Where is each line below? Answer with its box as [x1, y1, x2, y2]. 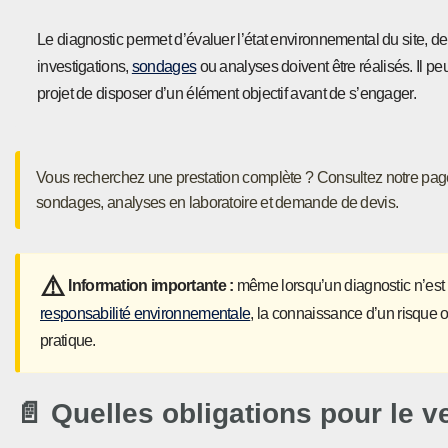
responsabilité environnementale [40, 305, 251, 323]
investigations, [37, 58, 132, 75]
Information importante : [68, 277, 234, 294]
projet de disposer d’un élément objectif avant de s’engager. [37, 85, 416, 102]
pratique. [40, 332, 96, 350]
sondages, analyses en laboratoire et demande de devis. [36, 194, 399, 211]
